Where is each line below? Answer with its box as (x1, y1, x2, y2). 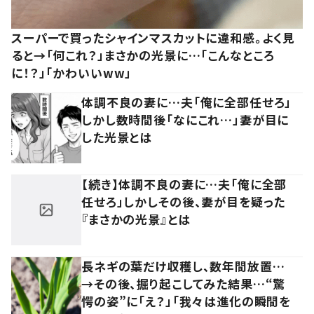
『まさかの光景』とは (81, 210, 191, 228)
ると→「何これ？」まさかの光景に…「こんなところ (11, 46, 275, 64)
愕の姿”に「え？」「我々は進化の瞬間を (81, 292, 292, 310)
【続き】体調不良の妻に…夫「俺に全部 (81, 175, 287, 193)
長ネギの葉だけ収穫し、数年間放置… (81, 257, 285, 275)
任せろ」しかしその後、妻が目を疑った (81, 192, 286, 210)
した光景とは (81, 128, 153, 146)
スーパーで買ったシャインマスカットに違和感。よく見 (11, 28, 296, 46)
